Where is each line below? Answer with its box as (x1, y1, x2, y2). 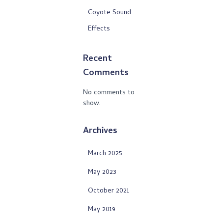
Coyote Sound (88, 7, 131, 19)
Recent (83, 52, 112, 66)
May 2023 (88, 167, 116, 178)
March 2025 (88, 148, 122, 160)
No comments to (83, 87, 135, 99)
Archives (83, 124, 117, 138)
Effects (88, 24, 110, 35)
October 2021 (88, 186, 129, 197)
